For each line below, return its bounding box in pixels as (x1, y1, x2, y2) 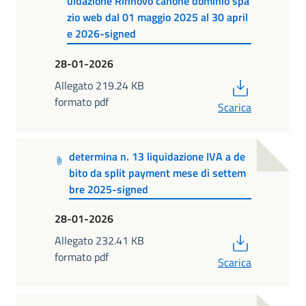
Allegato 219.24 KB (55, 76, 144, 94)
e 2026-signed (66, 25, 136, 42)
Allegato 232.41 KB (55, 232, 144, 249)
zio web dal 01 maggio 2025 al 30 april (66, 9, 248, 26)
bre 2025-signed (69, 180, 149, 197)
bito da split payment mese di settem (69, 164, 247, 181)
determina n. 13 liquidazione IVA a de (69, 148, 246, 165)
